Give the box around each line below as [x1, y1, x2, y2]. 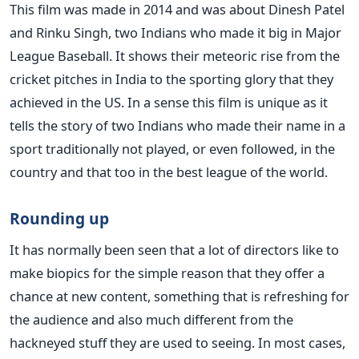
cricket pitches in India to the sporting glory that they [10, 69, 333, 88]
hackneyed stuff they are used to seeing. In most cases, [10, 333, 345, 352]
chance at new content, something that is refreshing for [10, 286, 349, 305]
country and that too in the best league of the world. [10, 162, 328, 181]
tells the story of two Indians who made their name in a [10, 115, 345, 135]
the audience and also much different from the [10, 309, 293, 329]
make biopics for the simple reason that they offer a [10, 263, 325, 282]
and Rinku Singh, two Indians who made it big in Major [10, 22, 341, 42]
